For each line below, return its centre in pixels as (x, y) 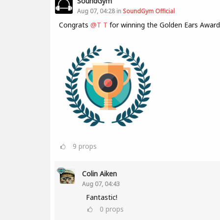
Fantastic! (102, 197)
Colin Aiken (99, 174)
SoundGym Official (149, 11)
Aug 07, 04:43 (101, 184)
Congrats (75, 25)
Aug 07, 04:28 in (100, 11)
